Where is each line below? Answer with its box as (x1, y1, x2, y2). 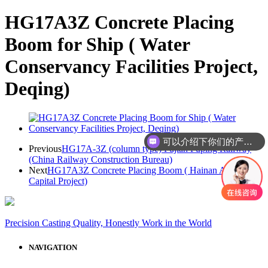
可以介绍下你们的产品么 (243, 136, 252, 147)
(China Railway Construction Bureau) (29, 154, 172, 165)
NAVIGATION (29, 243, 77, 252)
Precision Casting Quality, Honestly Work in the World (5, 218, 212, 229)
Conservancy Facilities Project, (5, 55, 258, 77)
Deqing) (5, 77, 70, 99)
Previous (29, 144, 62, 154)
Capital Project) (29, 176, 87, 187)
